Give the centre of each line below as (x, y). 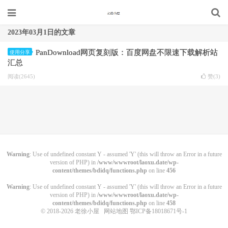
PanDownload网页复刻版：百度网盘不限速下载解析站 (127, 52)
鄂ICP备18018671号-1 (158, 211)
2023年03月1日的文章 (41, 32)
